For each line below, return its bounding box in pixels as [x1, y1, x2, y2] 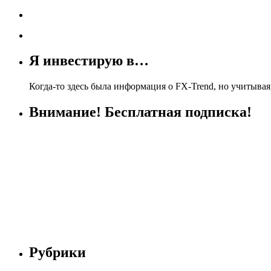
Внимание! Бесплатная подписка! [29, 104, 252, 120]
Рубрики [29, 244, 86, 261]
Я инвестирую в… [29, 53, 149, 69]
